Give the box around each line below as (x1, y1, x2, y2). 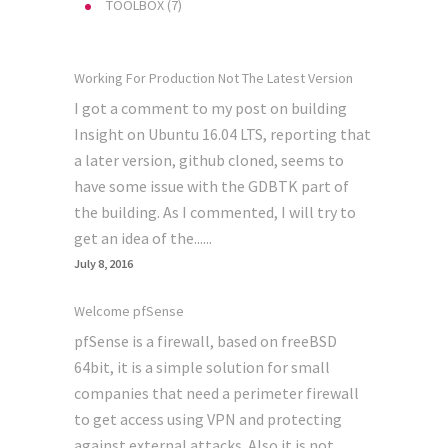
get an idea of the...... (74, 228, 212, 248)
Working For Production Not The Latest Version (74, 69, 353, 87)
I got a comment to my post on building (74, 98, 347, 118)
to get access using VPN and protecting (74, 409, 342, 429)
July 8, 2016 (74, 256, 133, 271)
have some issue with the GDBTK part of (74, 176, 349, 196)
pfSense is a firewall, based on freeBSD (74, 331, 337, 351)
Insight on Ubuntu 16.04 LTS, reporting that (74, 124, 371, 144)
